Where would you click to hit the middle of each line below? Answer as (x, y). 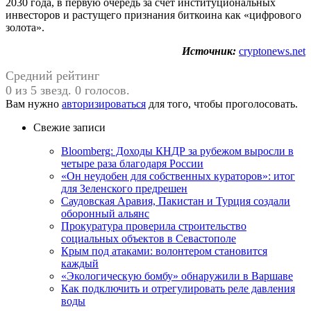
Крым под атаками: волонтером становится (164, 251)
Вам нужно (34, 103)
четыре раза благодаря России (132, 163)
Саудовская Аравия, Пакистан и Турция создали (176, 201)
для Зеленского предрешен (124, 188)
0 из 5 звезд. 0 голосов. (68, 90)
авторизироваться (104, 103)
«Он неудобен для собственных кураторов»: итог (178, 176)
